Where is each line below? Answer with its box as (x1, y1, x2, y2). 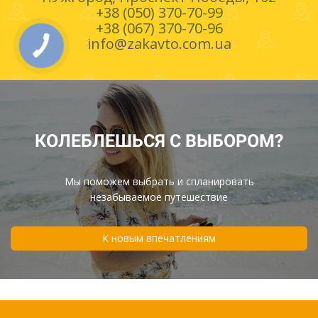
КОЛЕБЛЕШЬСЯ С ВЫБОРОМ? (35, 130, 283, 151)
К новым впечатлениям (102, 231, 216, 245)
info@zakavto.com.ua (87, 33, 231, 53)
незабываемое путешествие (90, 190, 228, 204)
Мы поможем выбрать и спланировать (64, 174, 254, 188)
